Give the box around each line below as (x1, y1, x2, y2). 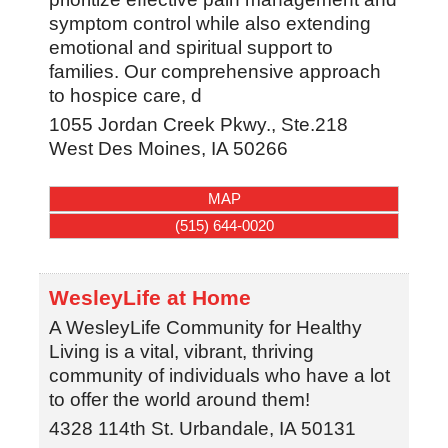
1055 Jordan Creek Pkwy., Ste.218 (48, 113, 348, 135)
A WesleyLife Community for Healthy (48, 317, 362, 339)
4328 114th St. (48, 418, 174, 440)
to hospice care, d (48, 84, 202, 106)
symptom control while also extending (48, 12, 371, 34)
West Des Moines (48, 137, 201, 159)
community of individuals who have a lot (48, 365, 390, 387)
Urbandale (178, 418, 269, 440)
